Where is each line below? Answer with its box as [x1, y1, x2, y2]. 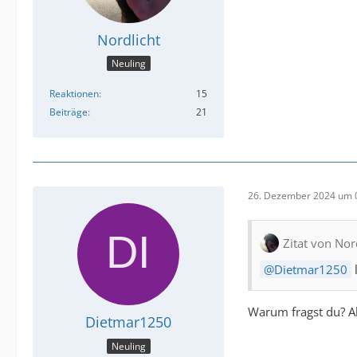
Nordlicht [96, 30, 160, 49]
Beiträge [49, 105, 88, 120]
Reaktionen [49, 87, 99, 101]
